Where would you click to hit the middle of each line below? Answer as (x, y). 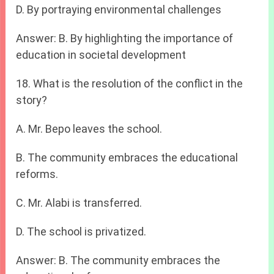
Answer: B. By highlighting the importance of (125, 39)
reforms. (37, 174)
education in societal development (101, 55)
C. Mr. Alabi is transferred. (79, 203)
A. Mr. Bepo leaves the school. (89, 129)
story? (32, 100)
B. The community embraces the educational (127, 158)
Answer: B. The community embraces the (118, 261)
